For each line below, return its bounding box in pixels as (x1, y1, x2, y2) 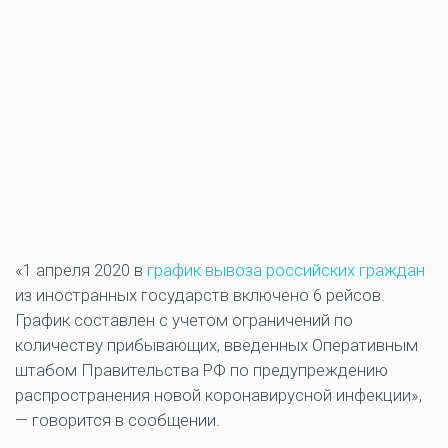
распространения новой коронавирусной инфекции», (15, 385, 422, 406)
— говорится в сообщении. (15, 410, 220, 431)
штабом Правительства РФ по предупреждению (15, 360, 388, 381)
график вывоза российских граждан (147, 260, 425, 281)
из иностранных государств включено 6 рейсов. (15, 285, 385, 306)
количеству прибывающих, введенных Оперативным (15, 335, 418, 356)
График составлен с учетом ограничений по (15, 310, 353, 331)
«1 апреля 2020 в (15, 260, 147, 281)
